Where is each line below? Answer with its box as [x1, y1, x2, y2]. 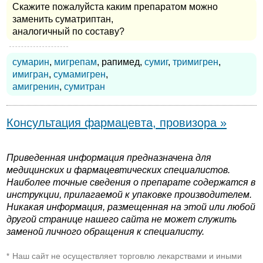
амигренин [12, 82, 59, 92]
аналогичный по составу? [12, 26, 124, 37]
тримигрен [173, 57, 218, 68]
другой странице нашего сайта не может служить [6, 214, 237, 225]
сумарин [12, 57, 49, 68]
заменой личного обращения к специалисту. [6, 227, 204, 237]
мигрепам [54, 57, 97, 68]
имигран [12, 69, 49, 80]
